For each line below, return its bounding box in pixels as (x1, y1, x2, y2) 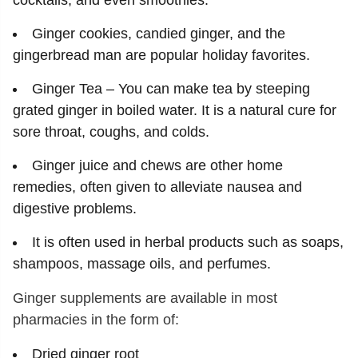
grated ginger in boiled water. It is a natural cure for (13, 102, 336, 118)
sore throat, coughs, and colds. (13, 124, 209, 140)
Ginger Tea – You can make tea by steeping (32, 81, 310, 97)
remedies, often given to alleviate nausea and (13, 179, 302, 195)
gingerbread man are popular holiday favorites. (13, 47, 310, 63)
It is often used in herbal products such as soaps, (32, 234, 344, 250)
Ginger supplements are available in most (13, 290, 277, 306)
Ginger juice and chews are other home (32, 157, 283, 173)
